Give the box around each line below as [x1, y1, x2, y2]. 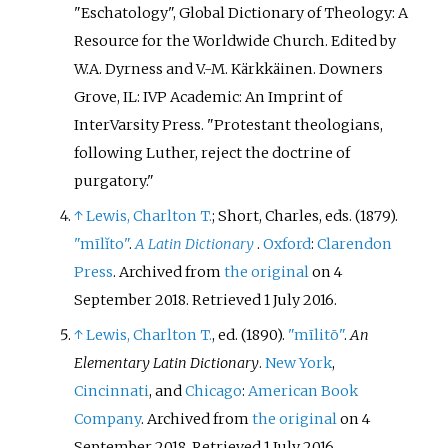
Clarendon [317, 234, 393, 253]
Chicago [185, 381, 243, 400]
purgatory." [74, 171, 155, 190]
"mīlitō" [288, 325, 345, 344]
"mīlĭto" [74, 234, 130, 253]
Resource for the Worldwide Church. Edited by [74, 31, 397, 50]
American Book [248, 381, 359, 400]
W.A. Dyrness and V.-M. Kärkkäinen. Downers [74, 59, 384, 78]
